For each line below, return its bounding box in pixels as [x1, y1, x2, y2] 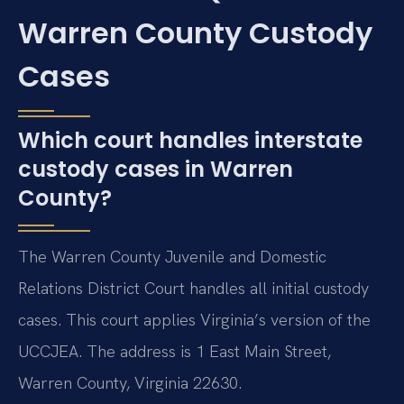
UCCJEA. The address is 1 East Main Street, [18, 341, 331, 363]
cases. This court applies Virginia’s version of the [18, 309, 371, 331]
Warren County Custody [18, 13, 372, 54]
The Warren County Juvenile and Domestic [18, 246, 326, 268]
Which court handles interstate [18, 125, 363, 156]
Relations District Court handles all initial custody [18, 278, 369, 299]
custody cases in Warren [18, 154, 293, 185]
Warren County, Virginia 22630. [18, 372, 242, 394]
